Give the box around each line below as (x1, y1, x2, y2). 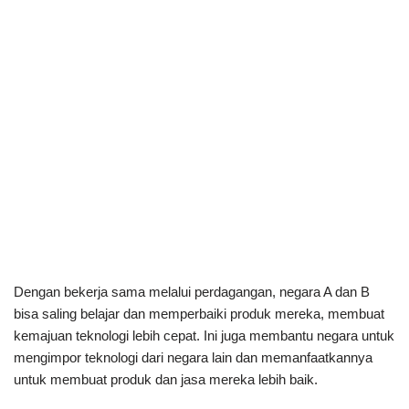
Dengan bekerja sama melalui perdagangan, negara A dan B (14, 283, 370, 299)
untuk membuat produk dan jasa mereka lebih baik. (14, 371, 318, 387)
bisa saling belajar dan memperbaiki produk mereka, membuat (14, 305, 384, 321)
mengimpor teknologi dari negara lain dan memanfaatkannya (14, 349, 372, 365)
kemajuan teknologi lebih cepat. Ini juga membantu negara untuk (14, 327, 394, 343)
